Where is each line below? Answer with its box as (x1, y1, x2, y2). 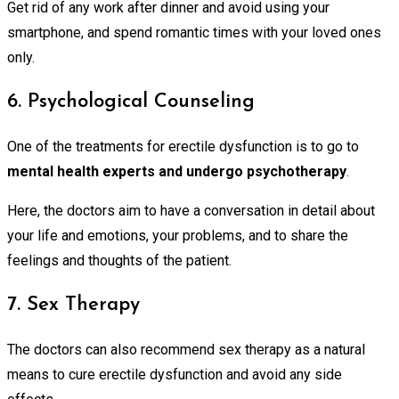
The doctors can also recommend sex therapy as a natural (7, 340, 365, 358)
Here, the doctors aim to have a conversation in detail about (7, 201, 375, 219)
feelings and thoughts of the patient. (7, 251, 232, 269)
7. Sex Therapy (7, 294, 140, 315)
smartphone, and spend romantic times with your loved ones (7, 23, 381, 41)
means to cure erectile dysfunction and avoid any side (7, 365, 342, 383)
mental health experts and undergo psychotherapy (7, 162, 346, 180)
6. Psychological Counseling (7, 91, 255, 112)
